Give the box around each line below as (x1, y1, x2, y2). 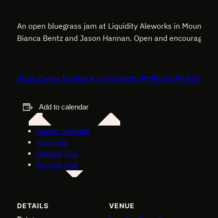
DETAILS (17, 201, 49, 210)
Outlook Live (36, 160, 77, 169)
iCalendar (36, 137, 68, 147)
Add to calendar (38, 103, 89, 111)
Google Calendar (36, 126, 91, 136)
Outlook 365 (36, 148, 77, 158)
